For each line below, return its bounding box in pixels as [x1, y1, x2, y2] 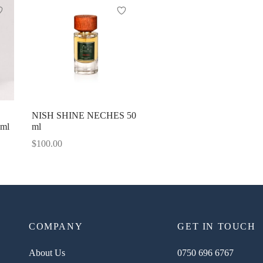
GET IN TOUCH [177, 221, 256, 231]
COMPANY [29, 221, 83, 231]
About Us [29, 247, 65, 258]
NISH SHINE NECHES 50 [31, 110, 136, 121]
